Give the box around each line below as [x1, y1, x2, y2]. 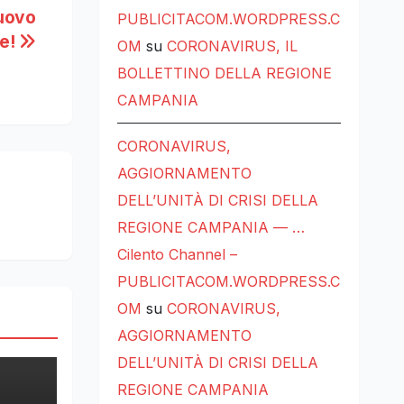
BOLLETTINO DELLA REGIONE [116, 64, 332, 83]
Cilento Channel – [116, 245, 237, 264]
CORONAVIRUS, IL [166, 37, 298, 56]
